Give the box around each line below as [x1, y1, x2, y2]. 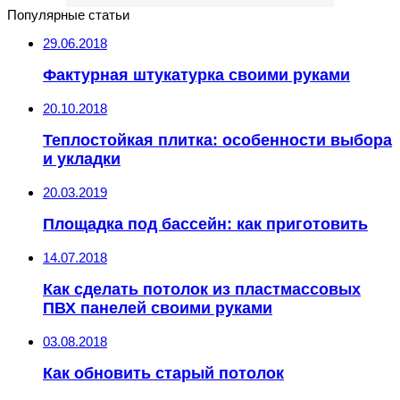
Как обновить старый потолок [43, 364, 284, 383]
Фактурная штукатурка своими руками [43, 66, 350, 85]
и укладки [43, 150, 121, 169]
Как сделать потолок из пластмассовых [43, 280, 361, 299]
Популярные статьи [7, 6, 129, 22]
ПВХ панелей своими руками [43, 299, 272, 318]
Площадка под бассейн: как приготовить [43, 215, 368, 234]
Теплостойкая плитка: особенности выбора [43, 131, 392, 150]
